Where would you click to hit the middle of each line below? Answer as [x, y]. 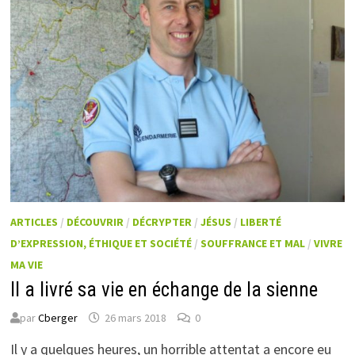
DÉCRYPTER [162, 221]
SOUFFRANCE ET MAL [253, 243]
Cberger [58, 317]
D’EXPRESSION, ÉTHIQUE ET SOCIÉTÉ [101, 243]
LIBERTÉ [261, 221]
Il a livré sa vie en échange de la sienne [164, 289]
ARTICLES [34, 221]
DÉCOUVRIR [95, 221]
